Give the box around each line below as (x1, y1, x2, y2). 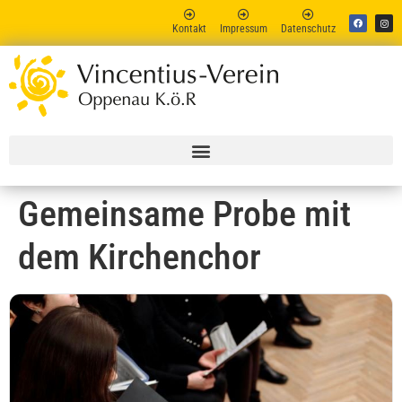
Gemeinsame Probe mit (18, 193, 351, 235)
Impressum (220, 22, 267, 35)
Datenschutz (281, 22, 336, 35)
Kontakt (172, 22, 206, 35)
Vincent (61, 83, 97, 99)
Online (61, 100, 88, 115)
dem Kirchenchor (18, 236, 261, 278)
